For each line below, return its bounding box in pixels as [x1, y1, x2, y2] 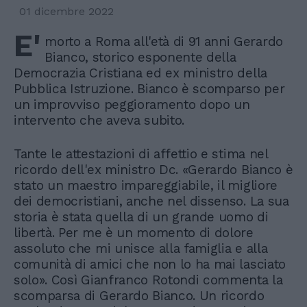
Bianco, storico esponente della [45, 49, 236, 65]
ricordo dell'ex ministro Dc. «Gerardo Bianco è [14, 161, 293, 177]
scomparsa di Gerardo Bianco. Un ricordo [14, 287, 265, 304]
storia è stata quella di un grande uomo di [14, 208, 269, 225]
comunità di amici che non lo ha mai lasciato [14, 256, 286, 272]
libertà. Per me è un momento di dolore [14, 224, 254, 241]
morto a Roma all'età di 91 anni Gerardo [45, 33, 283, 49]
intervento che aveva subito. [14, 112, 185, 128]
